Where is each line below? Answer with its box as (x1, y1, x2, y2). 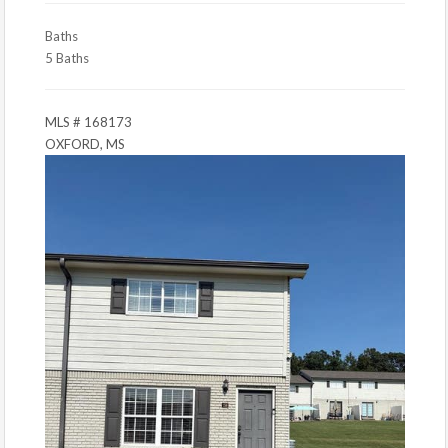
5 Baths (45, 49, 89, 66)
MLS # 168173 (45, 113, 132, 130)
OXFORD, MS (45, 135, 125, 152)
